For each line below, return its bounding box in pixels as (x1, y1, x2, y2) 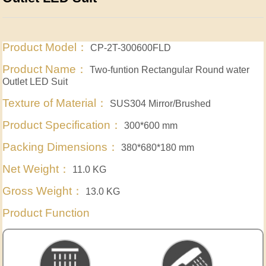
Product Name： (2, 63, 88, 76)
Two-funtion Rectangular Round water (87, 65, 250, 75)
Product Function (2, 207, 90, 220)
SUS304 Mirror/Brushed (107, 99, 211, 109)
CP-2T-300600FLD (88, 43, 172, 53)
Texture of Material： (2, 97, 108, 110)
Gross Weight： (2, 185, 84, 198)
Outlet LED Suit (2, 77, 68, 87)
